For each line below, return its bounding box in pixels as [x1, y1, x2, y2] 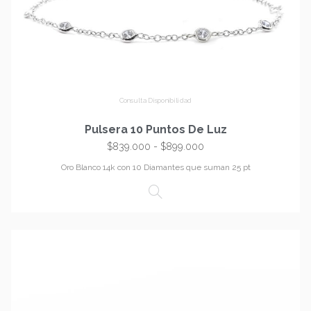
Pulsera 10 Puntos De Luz [84, 123, 227, 137]
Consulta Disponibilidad [119, 96, 192, 105]
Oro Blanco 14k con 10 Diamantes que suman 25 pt [60, 162, 251, 173]
